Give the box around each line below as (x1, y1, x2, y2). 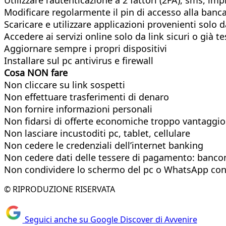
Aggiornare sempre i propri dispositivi (4, 42, 167, 54)
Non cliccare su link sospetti (4, 78, 125, 91)
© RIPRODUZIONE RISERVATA (4, 183, 115, 195)
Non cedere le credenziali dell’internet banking (4, 139, 203, 151)
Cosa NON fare (4, 66, 68, 79)
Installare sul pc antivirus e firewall (4, 54, 153, 67)
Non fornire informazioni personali (4, 102, 152, 115)
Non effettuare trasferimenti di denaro (4, 90, 169, 103)
